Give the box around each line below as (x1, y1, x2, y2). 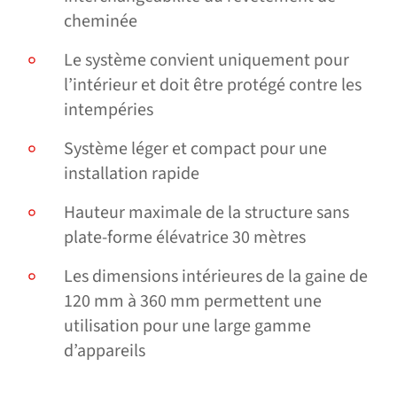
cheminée (64, 9, 137, 35)
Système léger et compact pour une (64, 136, 327, 162)
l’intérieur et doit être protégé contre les (64, 73, 362, 98)
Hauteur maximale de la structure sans (64, 200, 349, 226)
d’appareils (64, 339, 145, 364)
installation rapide (64, 161, 199, 187)
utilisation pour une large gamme (64, 314, 311, 339)
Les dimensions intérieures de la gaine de (64, 264, 368, 290)
